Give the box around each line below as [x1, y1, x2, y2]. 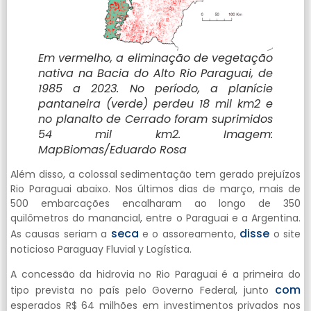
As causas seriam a [10, 227, 111, 242]
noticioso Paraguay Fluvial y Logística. [10, 242, 192, 257]
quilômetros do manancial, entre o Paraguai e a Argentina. [10, 211, 301, 226]
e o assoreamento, [138, 227, 240, 242]
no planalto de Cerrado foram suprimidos [38, 111, 273, 128]
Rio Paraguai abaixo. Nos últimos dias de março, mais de [10, 182, 301, 196]
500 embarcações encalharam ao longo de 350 [10, 196, 301, 211]
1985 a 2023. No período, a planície [38, 81, 273, 97]
